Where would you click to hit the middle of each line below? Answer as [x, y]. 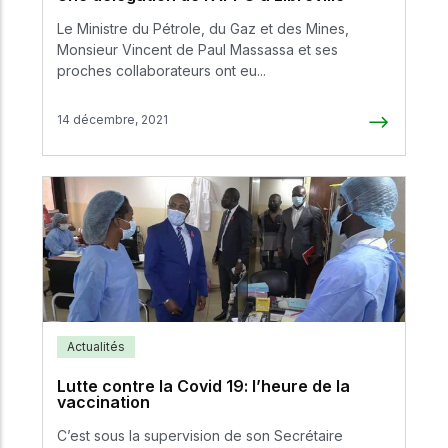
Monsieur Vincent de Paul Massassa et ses [197, 50]
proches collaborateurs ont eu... [161, 71]
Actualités [96, 346]
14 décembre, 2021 [112, 119]
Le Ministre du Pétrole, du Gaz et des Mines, [203, 29]
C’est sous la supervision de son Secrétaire [200, 435]
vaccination [103, 401]
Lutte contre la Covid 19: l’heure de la [203, 385]
